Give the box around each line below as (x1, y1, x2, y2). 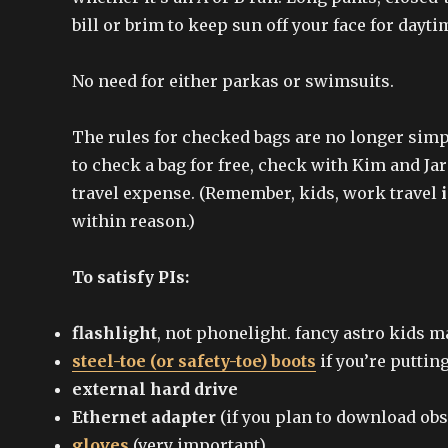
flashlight (72, 322, 157, 343)
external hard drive (72, 378, 238, 399)
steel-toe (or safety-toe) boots (72, 350, 316, 371)
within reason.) (72, 210, 195, 231)
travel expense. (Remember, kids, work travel (72, 182, 441, 203)
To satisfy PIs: (72, 266, 189, 287)
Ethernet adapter (72, 406, 216, 427)
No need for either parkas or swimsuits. (72, 70, 394, 91)
